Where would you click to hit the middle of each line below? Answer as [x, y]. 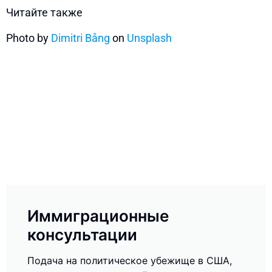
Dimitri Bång [80, 38]
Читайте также [44, 13]
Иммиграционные [98, 216]
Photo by [29, 38]
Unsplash [149, 38]
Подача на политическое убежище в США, [130, 261]
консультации [82, 235]
